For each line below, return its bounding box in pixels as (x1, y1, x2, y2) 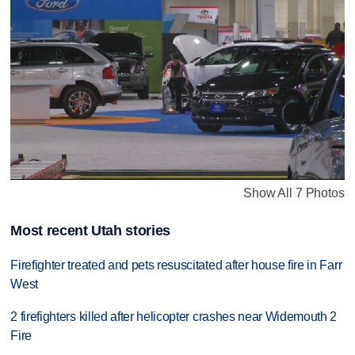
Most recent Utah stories (10, 222, 170, 239)
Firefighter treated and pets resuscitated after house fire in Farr (10, 258, 342, 272)
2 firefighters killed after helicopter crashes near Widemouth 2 (10, 309, 338, 323)
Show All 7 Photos (243, 185, 345, 200)
